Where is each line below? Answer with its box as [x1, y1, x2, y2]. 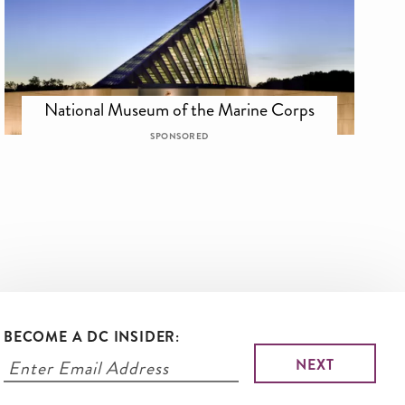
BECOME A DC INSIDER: [4, 326, 180, 347]
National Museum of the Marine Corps [44, 97, 316, 122]
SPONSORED [150, 130, 209, 143]
